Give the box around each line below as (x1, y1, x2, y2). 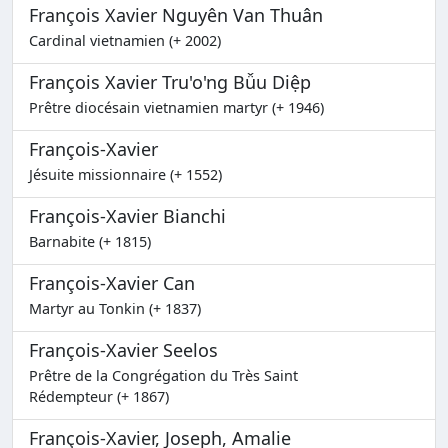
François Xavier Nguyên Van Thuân (29, 3, 323, 27)
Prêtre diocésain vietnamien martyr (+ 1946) (29, 98, 324, 117)
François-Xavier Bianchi (29, 204, 226, 228)
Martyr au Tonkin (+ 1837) (29, 299, 201, 318)
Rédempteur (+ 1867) (29, 387, 169, 406)
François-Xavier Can (29, 271, 195, 295)
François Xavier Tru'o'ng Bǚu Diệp (29, 70, 311, 94)
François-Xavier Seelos (29, 338, 218, 362)
